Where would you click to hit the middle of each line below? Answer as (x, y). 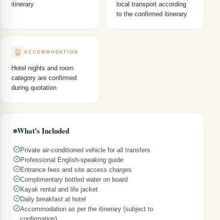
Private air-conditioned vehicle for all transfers (85, 150)
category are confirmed (44, 78)
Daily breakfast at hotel (53, 199)
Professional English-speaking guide (72, 160)
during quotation (34, 88)
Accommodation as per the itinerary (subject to (87, 209)
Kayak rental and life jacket (59, 189)
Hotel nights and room (42, 68)
